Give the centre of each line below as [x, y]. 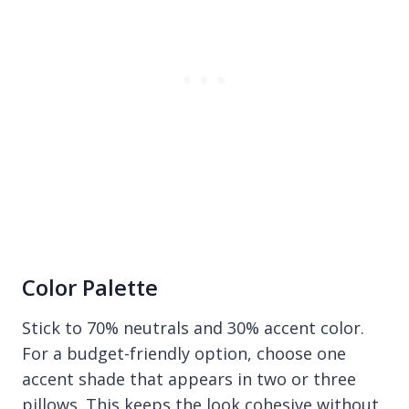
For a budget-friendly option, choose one [184, 353]
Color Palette [90, 287]
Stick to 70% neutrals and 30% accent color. [193, 327]
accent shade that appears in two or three [189, 378]
